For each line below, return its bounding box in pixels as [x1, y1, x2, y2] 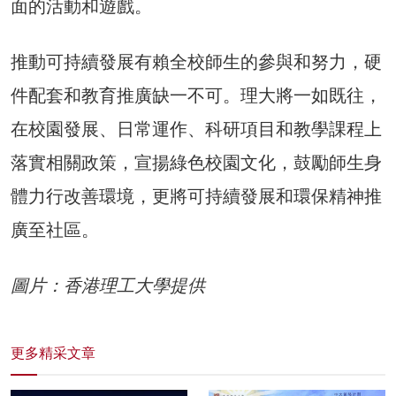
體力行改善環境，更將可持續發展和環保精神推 [11, 186, 382, 208]
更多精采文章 [11, 345, 95, 362]
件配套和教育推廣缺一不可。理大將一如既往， [11, 85, 382, 107]
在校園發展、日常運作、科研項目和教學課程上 [11, 118, 382, 141]
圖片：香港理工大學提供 [11, 275, 205, 297]
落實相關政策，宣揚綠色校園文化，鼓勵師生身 [11, 152, 382, 174]
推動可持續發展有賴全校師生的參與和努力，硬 [11, 51, 382, 73]
